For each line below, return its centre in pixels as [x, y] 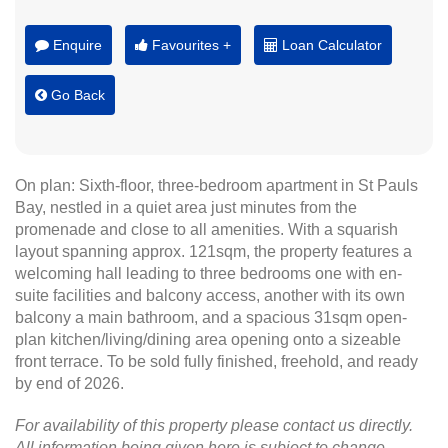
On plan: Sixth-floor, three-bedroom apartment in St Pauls [216, 185]
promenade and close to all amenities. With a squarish [206, 229]
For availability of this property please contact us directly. [214, 425]
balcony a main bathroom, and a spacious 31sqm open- [211, 317]
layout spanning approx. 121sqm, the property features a [213, 251]
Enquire [75, 45]
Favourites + [189, 45]
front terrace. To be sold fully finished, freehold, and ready [216, 361]
